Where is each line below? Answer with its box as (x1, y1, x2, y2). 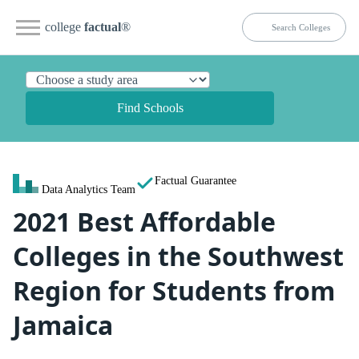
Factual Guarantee (155, 174, 236, 187)
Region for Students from (13, 273, 335, 308)
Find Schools (116, 101, 184, 115)
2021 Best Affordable (13, 204, 276, 239)
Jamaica (13, 308, 113, 342)
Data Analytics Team (42, 183, 135, 196)
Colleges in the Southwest (13, 239, 344, 273)
